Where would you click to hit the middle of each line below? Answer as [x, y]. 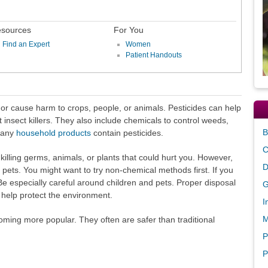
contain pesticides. [127, 133]
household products [53, 133]
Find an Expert [26, 44]
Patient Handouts [153, 55]
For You [128, 30]
